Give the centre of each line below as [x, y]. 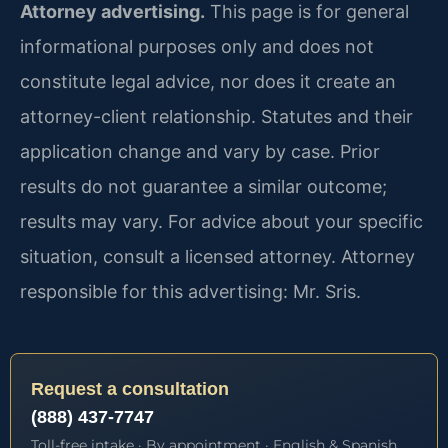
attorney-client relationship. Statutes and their [216, 116]
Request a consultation [130, 388]
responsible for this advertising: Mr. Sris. [190, 291]
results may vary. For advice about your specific [221, 221]
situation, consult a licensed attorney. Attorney [217, 256]
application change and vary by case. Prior [200, 151]
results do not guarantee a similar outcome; [203, 186]
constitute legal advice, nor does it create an [208, 81]
